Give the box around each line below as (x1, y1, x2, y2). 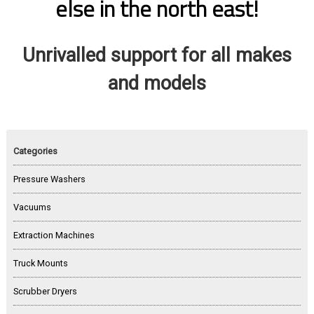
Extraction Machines (13, 230, 95, 241)
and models (107, 71, 206, 95)
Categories (13, 145, 57, 156)
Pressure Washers (13, 174, 86, 185)
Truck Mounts (13, 258, 68, 269)
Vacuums (13, 202, 51, 213)
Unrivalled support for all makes (22, 43, 292, 67)
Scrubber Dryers (13, 286, 77, 297)
